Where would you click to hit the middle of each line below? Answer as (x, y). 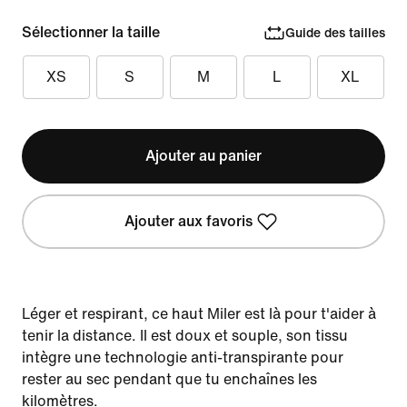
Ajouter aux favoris (189, 221)
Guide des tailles (335, 33)
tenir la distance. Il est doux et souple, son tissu (185, 336)
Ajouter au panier (203, 156)
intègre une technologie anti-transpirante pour (183, 357)
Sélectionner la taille (91, 32)
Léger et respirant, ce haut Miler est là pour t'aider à (199, 314)
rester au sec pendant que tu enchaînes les (169, 379)
